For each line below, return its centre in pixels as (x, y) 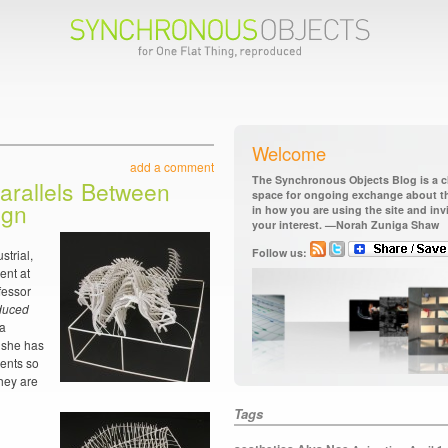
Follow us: (281, 252)
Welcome (289, 153)
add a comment (172, 166)
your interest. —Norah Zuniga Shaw (345, 224)
